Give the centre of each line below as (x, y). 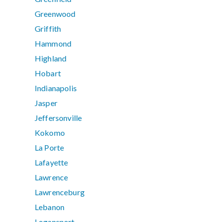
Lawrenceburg (60, 192)
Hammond (53, 44)
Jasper (46, 103)
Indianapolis (56, 88)
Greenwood (55, 14)
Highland (51, 58)
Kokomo (50, 133)
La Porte (50, 148)
